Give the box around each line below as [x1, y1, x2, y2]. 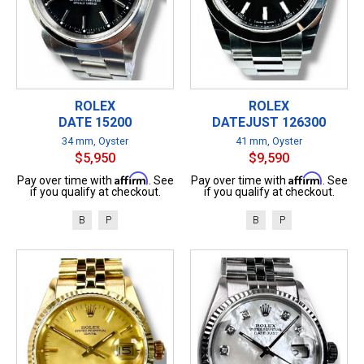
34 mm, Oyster [62, 134, 128, 147]
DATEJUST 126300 [212, 114, 326, 130]
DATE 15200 [58, 114, 132, 130]
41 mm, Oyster [236, 134, 302, 147]
